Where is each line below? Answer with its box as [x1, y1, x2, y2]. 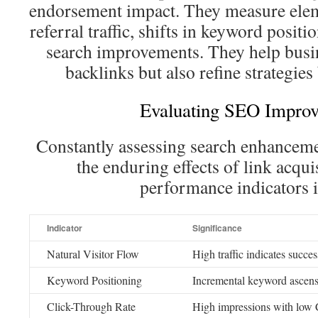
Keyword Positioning [46, 273, 142, 287]
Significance [192, 221, 242, 234]
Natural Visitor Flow [46, 246, 139, 261]
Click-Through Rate [46, 299, 136, 314]
